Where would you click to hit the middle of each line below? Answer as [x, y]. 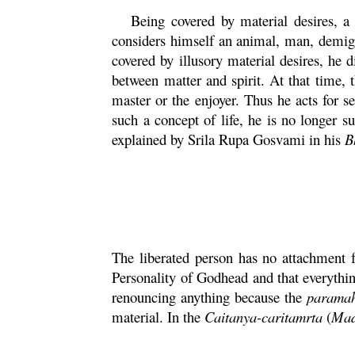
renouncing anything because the [210, 297]
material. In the [158, 317]
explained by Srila [166, 139]
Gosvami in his [297, 139]
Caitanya [231, 317]
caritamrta [292, 317]
